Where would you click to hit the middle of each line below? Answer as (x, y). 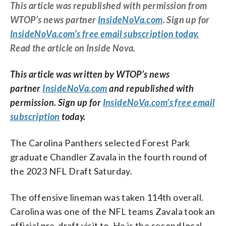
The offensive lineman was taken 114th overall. (107, 197)
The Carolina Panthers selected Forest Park (100, 143)
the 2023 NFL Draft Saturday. (71, 171)
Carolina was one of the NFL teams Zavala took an (113, 211)
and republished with (151, 88)
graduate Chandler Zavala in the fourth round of (109, 157)
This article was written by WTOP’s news (90, 74)
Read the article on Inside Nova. (74, 48)
